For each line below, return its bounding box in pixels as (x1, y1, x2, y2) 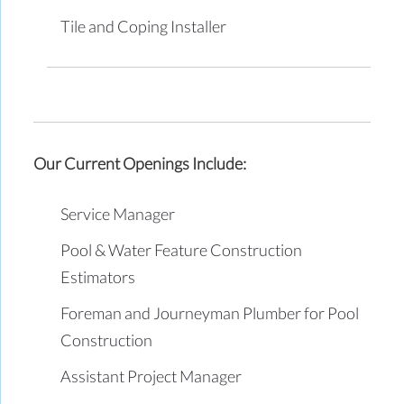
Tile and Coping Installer (60, 15, 227, 36)
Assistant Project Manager (60, 365, 243, 386)
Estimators (60, 266, 136, 287)
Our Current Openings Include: (33, 152, 247, 173)
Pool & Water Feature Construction (60, 239, 303, 260)
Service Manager (60, 203, 176, 224)
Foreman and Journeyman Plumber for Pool (60, 302, 360, 323)
